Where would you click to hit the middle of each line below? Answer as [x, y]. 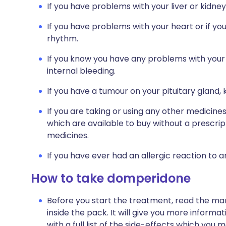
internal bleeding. [81, 71]
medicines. [68, 135]
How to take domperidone [111, 178]
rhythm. [63, 39]
